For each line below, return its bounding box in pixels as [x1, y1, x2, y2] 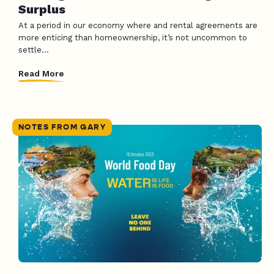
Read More [18, 68, 64, 78]
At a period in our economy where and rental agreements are [18, 21, 257, 31]
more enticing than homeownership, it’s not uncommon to [18, 33, 247, 43]
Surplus [18, 2, 65, 17]
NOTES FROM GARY [18, 122, 106, 133]
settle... [18, 45, 49, 55]
